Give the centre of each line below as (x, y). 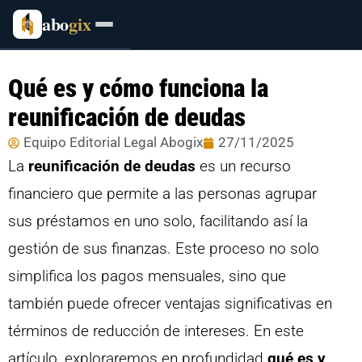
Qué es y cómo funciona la (138, 88)
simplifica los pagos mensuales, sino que (147, 276)
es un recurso (243, 166)
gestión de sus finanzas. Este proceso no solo (164, 248)
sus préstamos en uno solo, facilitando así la (158, 221)
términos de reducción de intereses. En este (156, 331)
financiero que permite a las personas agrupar (162, 194)
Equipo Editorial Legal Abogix (113, 142)
